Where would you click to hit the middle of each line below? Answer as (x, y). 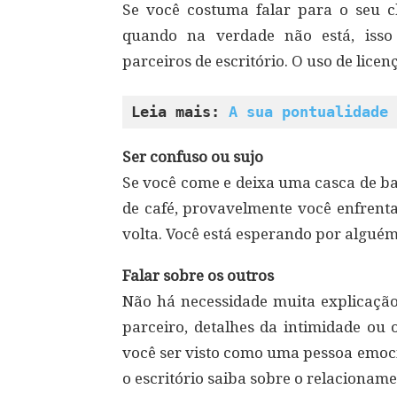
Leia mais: (180, 112)
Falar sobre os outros (198, 276)
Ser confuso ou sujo (193, 157)
